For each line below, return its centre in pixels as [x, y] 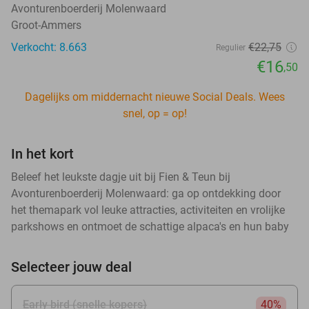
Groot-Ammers [46, 25]
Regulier [231, 47]
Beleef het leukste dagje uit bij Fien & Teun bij [121, 177]
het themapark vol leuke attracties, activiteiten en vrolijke [148, 210]
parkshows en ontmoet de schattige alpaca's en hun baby [150, 226]
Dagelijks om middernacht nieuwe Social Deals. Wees [154, 97]
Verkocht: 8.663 [49, 47]
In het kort [42, 153]
